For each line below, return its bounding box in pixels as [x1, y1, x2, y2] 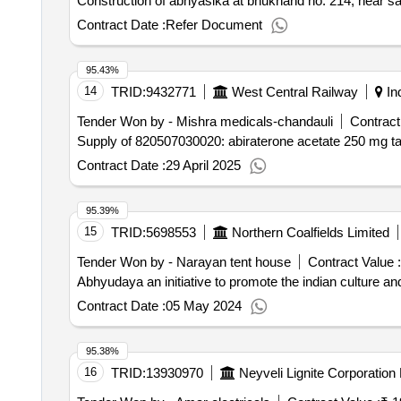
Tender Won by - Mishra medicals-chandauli [76, 114, 333, 129]
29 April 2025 [165, 158, 241, 173]
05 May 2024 [165, 298, 242, 313]
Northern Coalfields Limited [231, 225, 389, 240]
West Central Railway [231, 84, 358, 99]
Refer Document [165, 17, 262, 32]
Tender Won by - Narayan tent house [76, 254, 291, 269]
